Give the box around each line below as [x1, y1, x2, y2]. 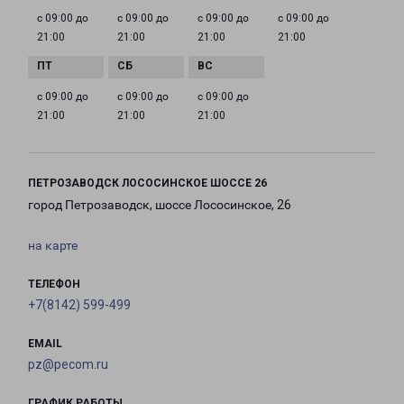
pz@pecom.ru [28, 357, 108, 372]
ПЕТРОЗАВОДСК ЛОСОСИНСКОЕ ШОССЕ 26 [28, 177, 267, 190]
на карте [28, 238, 78, 253]
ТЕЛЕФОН [28, 278, 80, 291]
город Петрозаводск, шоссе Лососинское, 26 [28, 197, 291, 213]
